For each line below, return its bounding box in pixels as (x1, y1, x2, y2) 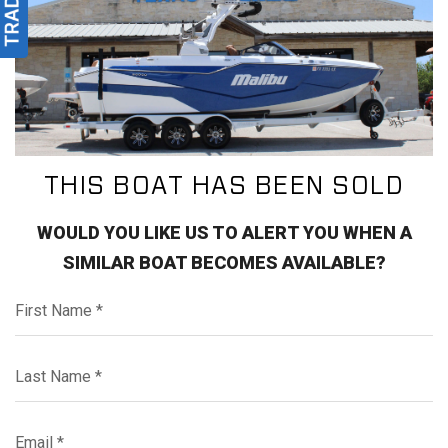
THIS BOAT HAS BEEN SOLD (43, 173, 405, 199)
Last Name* (14, 352, 103, 373)
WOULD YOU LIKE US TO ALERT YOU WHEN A (36, 221, 412, 243)
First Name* (14, 286, 104, 307)
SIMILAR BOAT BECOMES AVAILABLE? (62, 251, 386, 273)
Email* (14, 418, 63, 439)
